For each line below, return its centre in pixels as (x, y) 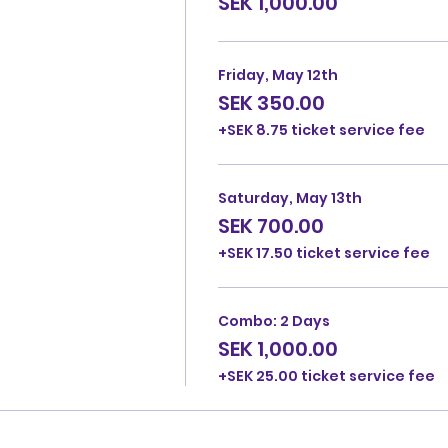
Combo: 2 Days (273, 321)
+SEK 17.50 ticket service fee (323, 253)
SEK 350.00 (271, 103)
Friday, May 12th (277, 75)
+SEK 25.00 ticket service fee (326, 376)
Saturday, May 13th (289, 198)
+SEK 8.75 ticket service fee (321, 130)
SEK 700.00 (270, 226)
